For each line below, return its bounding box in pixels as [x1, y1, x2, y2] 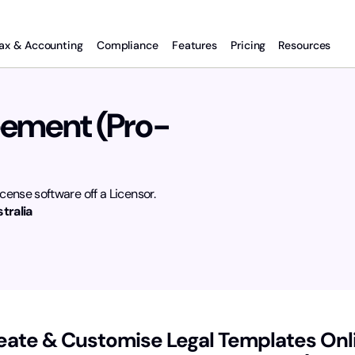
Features [171, 37, 218, 52]
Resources [278, 37, 331, 52]
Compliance [96, 37, 158, 52]
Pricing [231, 37, 269, 52]
